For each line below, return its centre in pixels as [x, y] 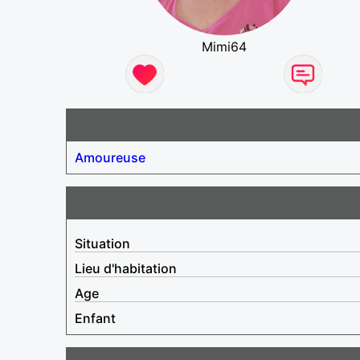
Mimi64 [224, 46]
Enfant [95, 318]
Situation [102, 243]
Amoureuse [110, 157]
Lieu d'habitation [126, 268]
